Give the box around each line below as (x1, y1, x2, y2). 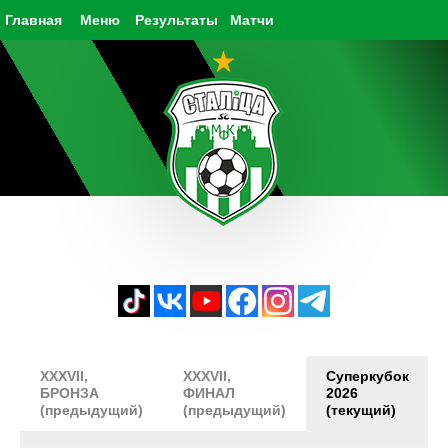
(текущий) (326, 402, 396, 418)
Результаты (135, 12, 218, 28)
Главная (5, 12, 62, 28)
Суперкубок (326, 368, 409, 384)
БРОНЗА (40, 385, 99, 401)
